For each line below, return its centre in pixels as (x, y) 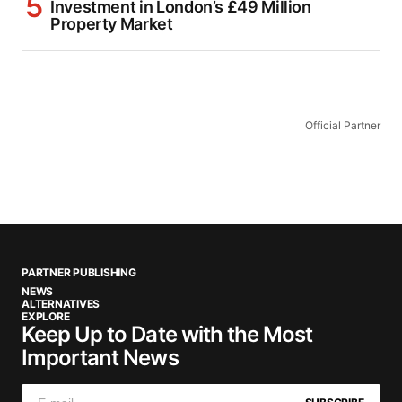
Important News (100, 358)
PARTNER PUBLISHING (79, 273)
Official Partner (343, 126)
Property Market (112, 24)
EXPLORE (46, 317)
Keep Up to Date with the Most (167, 335)
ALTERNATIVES (61, 304)
